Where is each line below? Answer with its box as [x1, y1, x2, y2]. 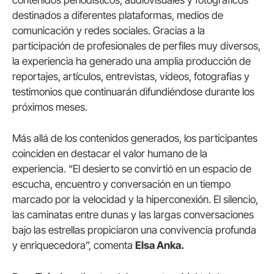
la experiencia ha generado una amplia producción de [12, 55, 251, 68]
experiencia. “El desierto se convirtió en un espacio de [12, 163, 251, 176]
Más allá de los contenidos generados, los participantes [12, 132, 257, 145]
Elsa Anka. [135, 239, 184, 252]
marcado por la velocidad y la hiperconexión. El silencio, [12, 193, 258, 206]
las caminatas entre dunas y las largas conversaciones [12, 209, 254, 221]
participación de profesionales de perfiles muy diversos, [12, 40, 261, 53]
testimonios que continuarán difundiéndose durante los [12, 86, 254, 98]
